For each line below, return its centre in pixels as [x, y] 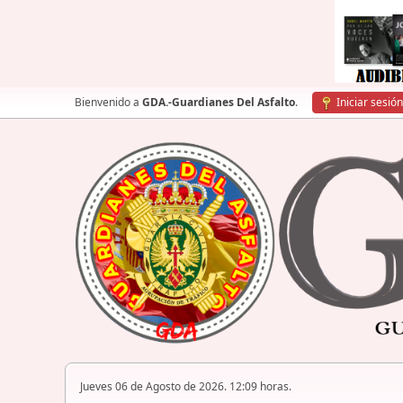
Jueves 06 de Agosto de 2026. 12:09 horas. [186, 387]
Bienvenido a [108, 102]
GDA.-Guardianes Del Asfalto [219, 102]
